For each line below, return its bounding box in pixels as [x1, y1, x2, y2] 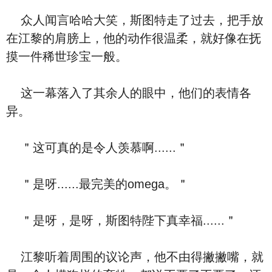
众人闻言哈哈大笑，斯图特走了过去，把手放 [6, 13, 263, 27]
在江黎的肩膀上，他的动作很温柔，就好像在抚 [6, 32, 261, 45]
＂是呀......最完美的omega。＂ [6, 177, 189, 191]
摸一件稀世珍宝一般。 [6, 50, 127, 63]
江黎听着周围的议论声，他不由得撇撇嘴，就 [6, 250, 263, 263]
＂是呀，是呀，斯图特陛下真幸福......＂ [6, 214, 237, 227]
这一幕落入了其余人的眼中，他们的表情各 [6, 86, 251, 100]
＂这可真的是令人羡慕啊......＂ [6, 141, 188, 154]
